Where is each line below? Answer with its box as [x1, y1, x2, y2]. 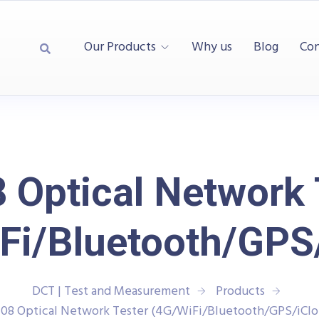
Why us [192, 37, 233, 58]
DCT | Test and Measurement [31, 281, 190, 302]
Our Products [84, 37, 157, 58]
